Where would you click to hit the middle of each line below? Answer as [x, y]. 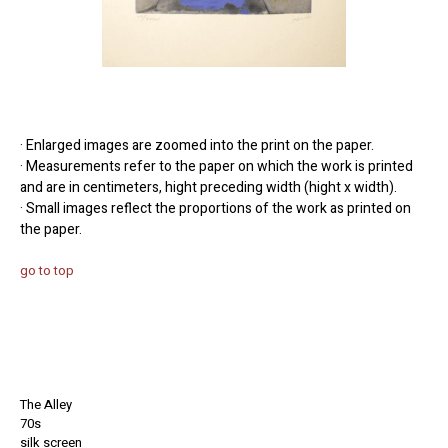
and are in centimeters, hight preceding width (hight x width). [208, 187]
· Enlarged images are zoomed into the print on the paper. [197, 145]
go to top [47, 270]
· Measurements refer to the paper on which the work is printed [216, 166]
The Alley [46, 404]
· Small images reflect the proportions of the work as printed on [215, 208]
